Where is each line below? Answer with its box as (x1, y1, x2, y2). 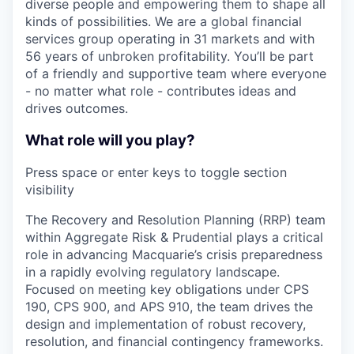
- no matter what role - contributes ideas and (25, 82, 296, 99)
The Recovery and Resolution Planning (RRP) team (25, 212, 326, 228)
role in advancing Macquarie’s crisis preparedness (25, 247, 322, 263)
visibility (25, 182, 74, 198)
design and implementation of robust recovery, (25, 316, 306, 333)
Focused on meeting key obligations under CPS (25, 281, 309, 298)
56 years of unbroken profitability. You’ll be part (25, 47, 314, 64)
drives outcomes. (25, 100, 128, 116)
